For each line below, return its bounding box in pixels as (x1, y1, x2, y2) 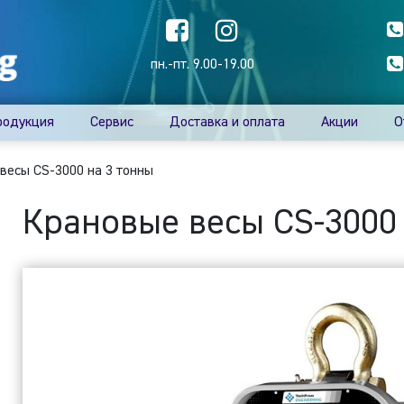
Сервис (90, 115, 134, 130)
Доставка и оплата (170, 115, 286, 130)
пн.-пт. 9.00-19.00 (150, 58, 254, 72)
